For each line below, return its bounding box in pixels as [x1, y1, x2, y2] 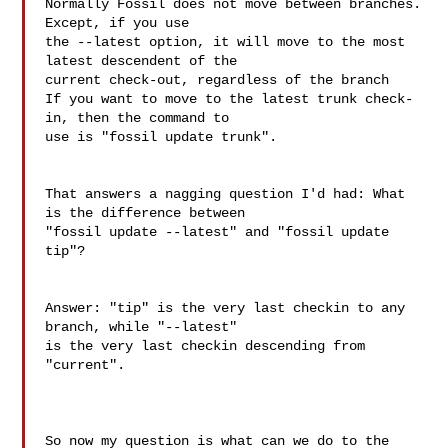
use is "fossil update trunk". [45, 129, 278, 145]
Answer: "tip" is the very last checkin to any [45, 300, 406, 316]
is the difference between [45, 205, 254, 221]
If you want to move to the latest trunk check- [45, 91, 414, 107]
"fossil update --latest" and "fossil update [45, 224, 390, 240]
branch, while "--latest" [45, 319, 246, 335]
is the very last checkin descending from [45, 338, 366, 354]
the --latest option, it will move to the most [45, 34, 406, 50]
